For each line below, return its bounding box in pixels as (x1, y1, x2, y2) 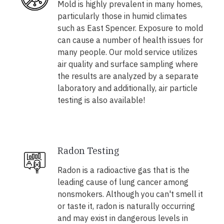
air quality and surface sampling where (57, 59, 198, 69)
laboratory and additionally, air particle (57, 83, 197, 93)
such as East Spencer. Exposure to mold (57, 23, 203, 33)
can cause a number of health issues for (57, 35, 203, 45)
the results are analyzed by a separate (57, 71, 198, 81)
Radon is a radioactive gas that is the (57, 165, 189, 175)
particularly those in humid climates (57, 11, 187, 21)
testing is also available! (57, 95, 145, 105)
